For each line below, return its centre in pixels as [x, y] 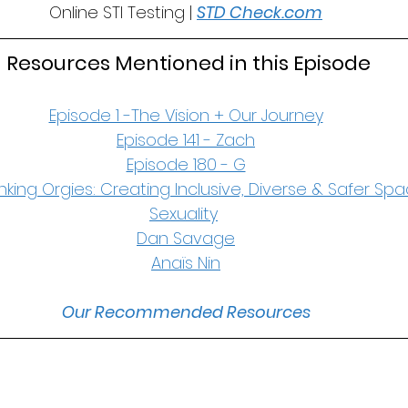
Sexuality [184, 214]
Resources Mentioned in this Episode [188, 63]
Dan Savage [186, 238]
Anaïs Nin [186, 263]
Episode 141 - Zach [186, 140]
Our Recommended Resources [186, 312]
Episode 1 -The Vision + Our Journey [186, 115]
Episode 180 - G [186, 164]
